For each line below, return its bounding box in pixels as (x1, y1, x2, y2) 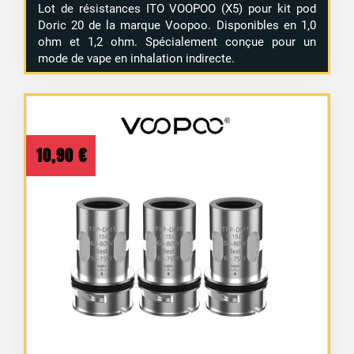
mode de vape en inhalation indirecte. (38, 51, 235, 66)
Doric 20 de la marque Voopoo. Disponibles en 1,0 (38, 17, 316, 32)
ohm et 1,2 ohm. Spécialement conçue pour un (38, 34, 316, 49)
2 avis (275, 330, 306, 345)
